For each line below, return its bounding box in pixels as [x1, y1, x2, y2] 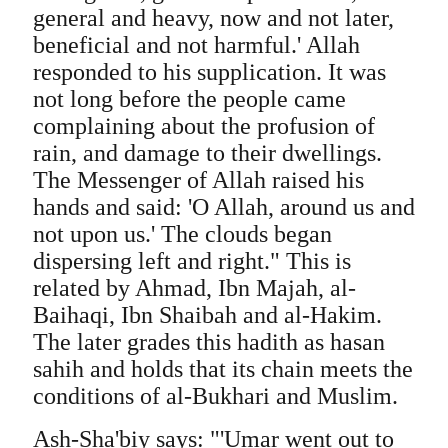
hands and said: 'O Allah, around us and [32, 194, 415, 220]
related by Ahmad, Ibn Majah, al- [32, 275, 356, 301]
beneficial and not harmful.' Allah [32, 32, 360, 58]
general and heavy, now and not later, [32, 5, 394, 31]
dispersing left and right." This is [32, 248, 351, 274]
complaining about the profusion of [32, 113, 375, 139]
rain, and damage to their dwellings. [32, 140, 382, 166]
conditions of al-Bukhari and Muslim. [32, 383, 398, 409]
